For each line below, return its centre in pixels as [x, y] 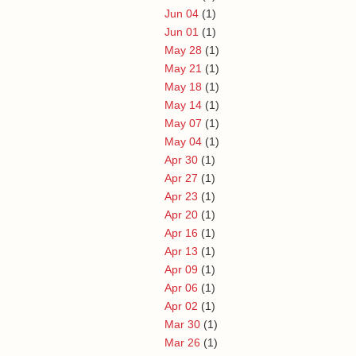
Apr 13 [181, 251]
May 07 [183, 123]
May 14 [183, 104]
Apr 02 [181, 306]
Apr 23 [181, 196]
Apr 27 [181, 178]
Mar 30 [182, 324]
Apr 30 [181, 159]
